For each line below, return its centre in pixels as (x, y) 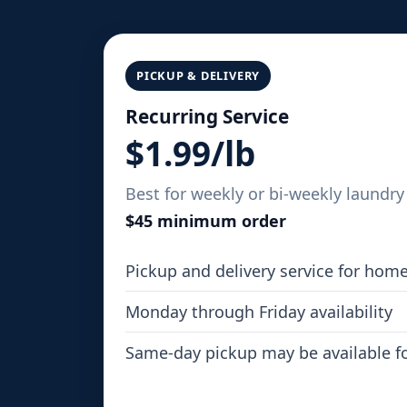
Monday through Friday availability (259, 312)
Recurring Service (207, 117)
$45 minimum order (206, 221)
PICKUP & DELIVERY (199, 76)
